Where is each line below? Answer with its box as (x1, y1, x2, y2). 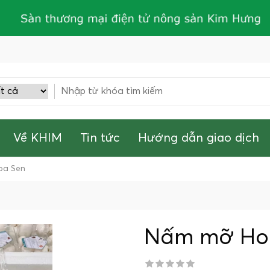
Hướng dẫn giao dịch (138, 132, 259, 144)
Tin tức (80, 132, 120, 144)
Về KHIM (13, 132, 62, 144)
